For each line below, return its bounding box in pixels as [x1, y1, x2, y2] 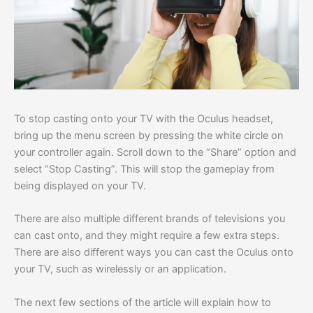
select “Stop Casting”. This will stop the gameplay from [14, 162, 275, 175]
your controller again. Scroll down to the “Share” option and [14, 145, 296, 159]
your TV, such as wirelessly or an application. [14, 263, 226, 276]
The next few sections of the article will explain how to [14, 296, 271, 309]
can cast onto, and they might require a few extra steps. [14, 229, 279, 242]
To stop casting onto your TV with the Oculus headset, [14, 112, 273, 125]
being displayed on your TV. [14, 179, 146, 192]
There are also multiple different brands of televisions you [14, 212, 285, 226]
